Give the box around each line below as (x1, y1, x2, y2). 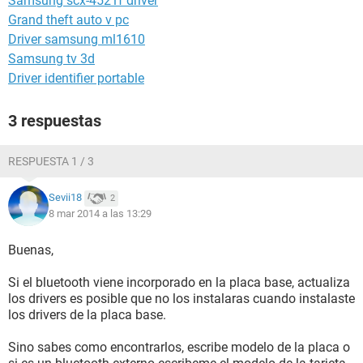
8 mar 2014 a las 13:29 (49, 207, 152, 220)
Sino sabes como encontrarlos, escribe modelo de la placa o (8, 340, 350, 355)
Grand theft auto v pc (8, 12, 129, 28)
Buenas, (8, 242, 53, 258)
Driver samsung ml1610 (8, 32, 145, 47)
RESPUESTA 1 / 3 (8, 155, 94, 168)
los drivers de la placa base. (8, 307, 166, 322)
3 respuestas (8, 111, 101, 130)
